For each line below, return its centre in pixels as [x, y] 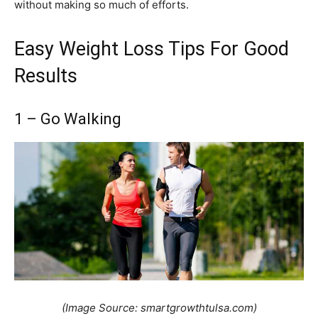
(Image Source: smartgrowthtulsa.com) [159, 308]
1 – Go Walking [68, 119]
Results [46, 76]
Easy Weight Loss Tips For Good [152, 49]
